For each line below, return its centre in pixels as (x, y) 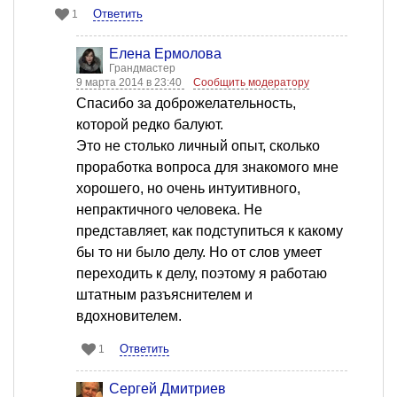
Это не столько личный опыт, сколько (198, 146)
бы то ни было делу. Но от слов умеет (199, 253)
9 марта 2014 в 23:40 (130, 83)
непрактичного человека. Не (169, 210)
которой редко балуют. (150, 125)
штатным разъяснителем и (164, 295)
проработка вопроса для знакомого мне (207, 167)
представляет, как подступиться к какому (210, 231)
